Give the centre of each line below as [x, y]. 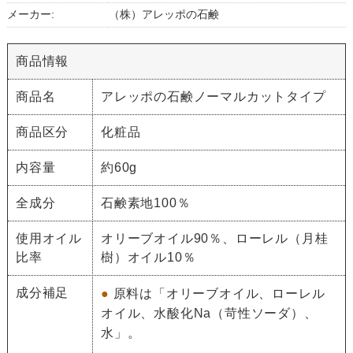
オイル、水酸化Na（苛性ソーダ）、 [209, 313]
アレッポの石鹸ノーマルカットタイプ [213, 96]
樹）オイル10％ [148, 257]
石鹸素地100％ [152, 203]
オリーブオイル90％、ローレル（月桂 [214, 238]
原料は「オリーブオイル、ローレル [219, 293]
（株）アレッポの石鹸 [163, 14]
